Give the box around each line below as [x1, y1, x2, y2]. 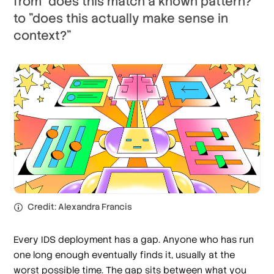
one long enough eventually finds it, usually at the [13, 248, 235, 261]
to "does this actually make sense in [13, 10, 229, 26]
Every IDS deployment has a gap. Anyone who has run [13, 233, 254, 245]
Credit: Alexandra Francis [28, 201, 133, 212]
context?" [13, 28, 72, 43]
